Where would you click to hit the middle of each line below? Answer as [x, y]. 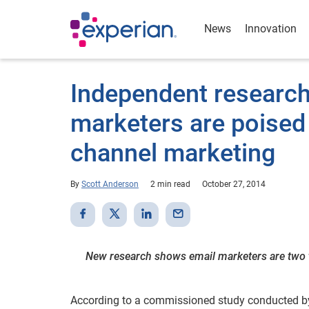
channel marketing [173, 153]
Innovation [271, 29]
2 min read [170, 184]
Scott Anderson [110, 184]
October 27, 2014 [234, 184]
